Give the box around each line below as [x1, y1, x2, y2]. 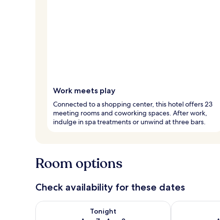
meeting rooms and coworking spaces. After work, [53, 108, 207, 117]
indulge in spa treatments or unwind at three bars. [53, 117, 206, 126]
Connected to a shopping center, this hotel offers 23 [53, 99, 213, 109]
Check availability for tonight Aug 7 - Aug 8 [35, 200, 189, 211]
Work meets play [53, 85, 115, 95]
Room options [35, 154, 122, 173]
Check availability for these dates [35, 181, 185, 193]
